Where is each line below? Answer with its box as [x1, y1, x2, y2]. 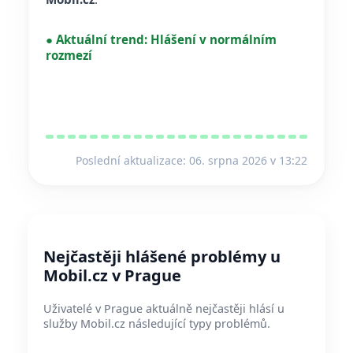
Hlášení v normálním [150, 32, 277, 48]
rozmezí [46, 47, 92, 64]
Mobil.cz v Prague [43, 265, 181, 287]
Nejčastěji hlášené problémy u [43, 246, 281, 268]
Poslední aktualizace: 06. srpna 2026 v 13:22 [76, 153, 307, 169]
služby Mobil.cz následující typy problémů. [43, 316, 270, 332]
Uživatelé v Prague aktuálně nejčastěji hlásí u [43, 301, 284, 317]
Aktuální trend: [53, 32, 150, 48]
